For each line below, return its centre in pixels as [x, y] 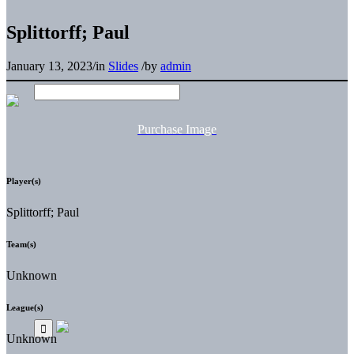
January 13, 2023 [49, 66]
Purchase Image [177, 129]
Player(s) [24, 181]
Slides [123, 66]
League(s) [25, 307]
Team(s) [21, 244]
